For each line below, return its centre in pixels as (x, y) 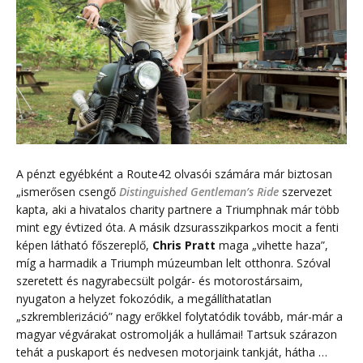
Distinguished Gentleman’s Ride (199, 192)
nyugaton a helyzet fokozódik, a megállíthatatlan (144, 299)
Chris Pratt (184, 246)
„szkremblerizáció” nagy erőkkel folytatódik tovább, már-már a (179, 317)
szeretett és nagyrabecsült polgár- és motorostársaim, (160, 281)
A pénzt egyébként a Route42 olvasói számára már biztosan (174, 174)
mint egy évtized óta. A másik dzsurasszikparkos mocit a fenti (177, 228)
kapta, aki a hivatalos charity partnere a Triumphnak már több (178, 210)
